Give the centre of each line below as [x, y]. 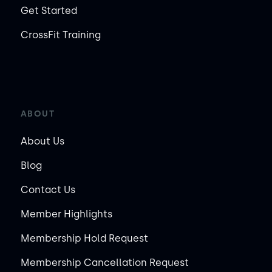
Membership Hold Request [84, 238]
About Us [42, 141]
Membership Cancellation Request [104, 262]
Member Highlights [66, 214]
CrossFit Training [60, 35]
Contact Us [48, 189]
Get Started [49, 10]
